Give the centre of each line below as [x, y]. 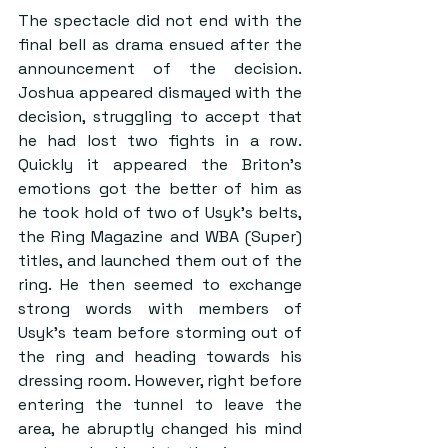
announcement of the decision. [160, 68]
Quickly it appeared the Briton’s [160, 164]
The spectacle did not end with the [160, 20]
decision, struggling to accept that [160, 116]
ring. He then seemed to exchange [160, 284]
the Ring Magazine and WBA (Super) [160, 236]
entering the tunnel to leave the [160, 404]
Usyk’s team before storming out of [160, 332]
